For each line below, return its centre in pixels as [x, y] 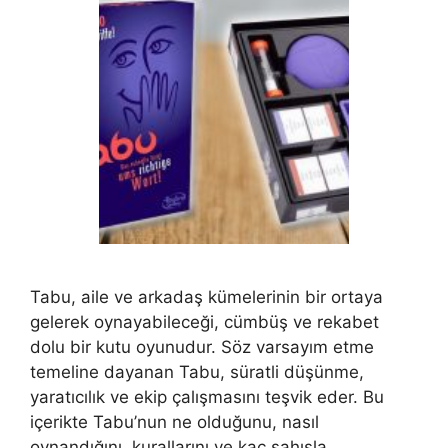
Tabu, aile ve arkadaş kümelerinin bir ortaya [206, 297]
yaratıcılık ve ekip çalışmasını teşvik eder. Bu [207, 397]
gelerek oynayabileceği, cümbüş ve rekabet [204, 322]
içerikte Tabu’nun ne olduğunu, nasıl [174, 422]
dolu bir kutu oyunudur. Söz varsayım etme [202, 347]
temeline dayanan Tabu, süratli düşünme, [197, 372]
